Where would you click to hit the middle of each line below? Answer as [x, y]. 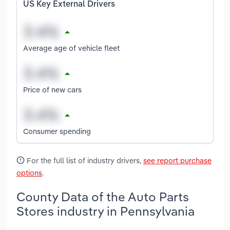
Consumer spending [57, 131]
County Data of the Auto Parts [103, 196]
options [29, 173]
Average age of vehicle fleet [71, 48]
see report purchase [177, 161]
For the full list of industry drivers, [84, 161]
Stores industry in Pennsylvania [106, 211]
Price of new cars [52, 89]
